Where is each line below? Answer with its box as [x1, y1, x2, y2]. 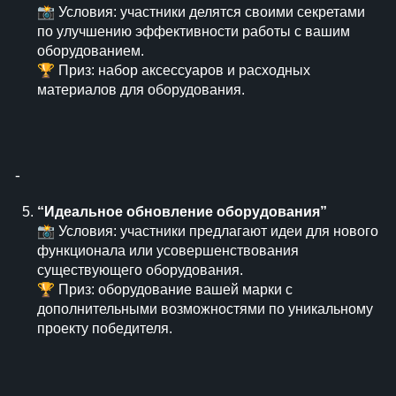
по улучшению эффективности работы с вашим [37, 24, 350, 39]
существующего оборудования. [37, 263, 243, 278]
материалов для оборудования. [37, 82, 245, 97]
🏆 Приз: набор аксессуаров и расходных [37, 63, 310, 78]
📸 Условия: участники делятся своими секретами [37, 4, 365, 19]
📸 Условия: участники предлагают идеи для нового [37, 224, 378, 239]
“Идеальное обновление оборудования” [37, 204, 327, 219]
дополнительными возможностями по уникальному [37, 301, 373, 316]
